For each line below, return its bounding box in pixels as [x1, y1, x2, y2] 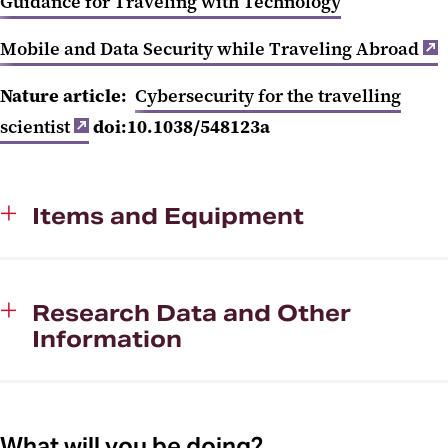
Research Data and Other [32, 298, 351, 327]
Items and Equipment [32, 201, 304, 230]
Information [32, 324, 182, 353]
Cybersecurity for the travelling [135, 83, 401, 108]
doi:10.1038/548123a [89, 114, 271, 139]
